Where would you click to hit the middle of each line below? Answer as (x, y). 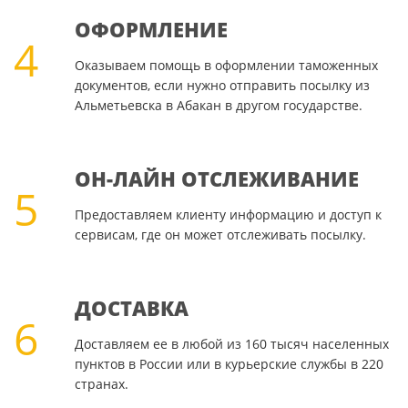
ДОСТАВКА (131, 308)
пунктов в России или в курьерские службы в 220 (229, 364)
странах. (101, 384)
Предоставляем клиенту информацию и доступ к (228, 215)
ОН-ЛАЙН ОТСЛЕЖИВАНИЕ (216, 179)
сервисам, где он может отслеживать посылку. (220, 235)
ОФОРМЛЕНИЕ (151, 30)
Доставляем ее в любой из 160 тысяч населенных (231, 344)
